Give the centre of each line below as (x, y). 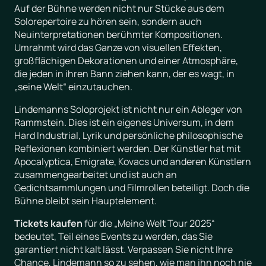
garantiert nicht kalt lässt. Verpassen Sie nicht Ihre (123, 249)
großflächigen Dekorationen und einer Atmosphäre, (126, 60)
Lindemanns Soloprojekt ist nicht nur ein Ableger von (128, 109)
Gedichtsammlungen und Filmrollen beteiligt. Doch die (132, 187)
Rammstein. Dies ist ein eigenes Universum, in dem (124, 122)
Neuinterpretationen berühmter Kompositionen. (118, 34)
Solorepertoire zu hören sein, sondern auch (108, 21)
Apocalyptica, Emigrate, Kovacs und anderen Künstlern (133, 161)
